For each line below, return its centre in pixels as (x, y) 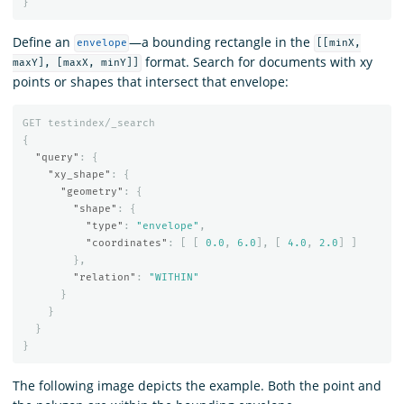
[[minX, (339, 43)
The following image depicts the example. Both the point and (197, 385)
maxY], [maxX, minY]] (76, 63)
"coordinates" (126, 243)
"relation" (104, 278)
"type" (104, 226)
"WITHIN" (174, 278)
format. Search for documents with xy (257, 61)
